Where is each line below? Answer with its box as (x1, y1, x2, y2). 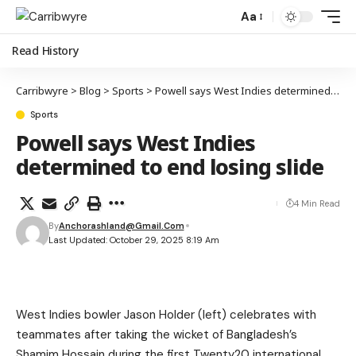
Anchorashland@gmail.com (58, 220, 184, 231)
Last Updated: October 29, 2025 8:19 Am (48, 234, 219, 246)
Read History (12, 43, 79, 58)
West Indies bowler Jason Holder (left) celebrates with (16, 307, 316, 323)
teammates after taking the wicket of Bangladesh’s (16, 327, 297, 342)
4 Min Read (294, 198, 340, 209)
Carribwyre (16, 83, 68, 98)
